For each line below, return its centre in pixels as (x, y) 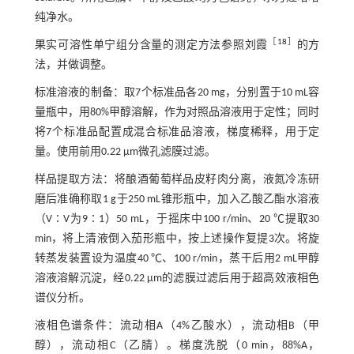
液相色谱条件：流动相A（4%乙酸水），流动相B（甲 (177, 326)
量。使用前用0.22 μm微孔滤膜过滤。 (125, 153)
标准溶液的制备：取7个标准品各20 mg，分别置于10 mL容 (177, 93)
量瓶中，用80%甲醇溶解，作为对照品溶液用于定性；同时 (177, 113)
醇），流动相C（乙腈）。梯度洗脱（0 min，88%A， (177, 346)
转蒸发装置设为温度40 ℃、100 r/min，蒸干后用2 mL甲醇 (177, 259)
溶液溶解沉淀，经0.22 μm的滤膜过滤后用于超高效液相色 (177, 279)
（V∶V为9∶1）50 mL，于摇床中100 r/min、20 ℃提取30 (177, 220)
